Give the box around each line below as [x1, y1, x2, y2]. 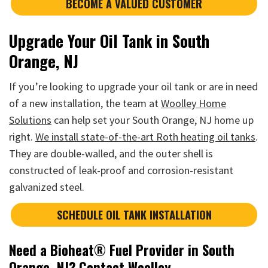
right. [9, 130, 35, 144]
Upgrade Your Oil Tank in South [9, 28, 209, 53]
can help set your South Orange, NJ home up [51, 113, 254, 127]
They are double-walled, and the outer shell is [9, 147, 213, 160]
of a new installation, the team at [9, 96, 161, 110]
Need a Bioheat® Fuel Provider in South [9, 239, 234, 260]
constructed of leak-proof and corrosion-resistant [9, 163, 233, 177]
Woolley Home [161, 96, 226, 110]
